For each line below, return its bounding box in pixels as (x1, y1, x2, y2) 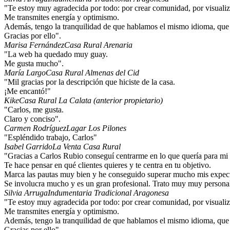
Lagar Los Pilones (66, 124, 126, 133)
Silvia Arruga (4, 188, 48, 198)
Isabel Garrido (4, 142, 52, 151)
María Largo (4, 68, 46, 78)
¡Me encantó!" (4, 87, 51, 96)
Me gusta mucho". (4, 59, 64, 68)
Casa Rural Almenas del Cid (46, 68, 139, 78)
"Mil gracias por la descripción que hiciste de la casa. (4, 78, 175, 87)
